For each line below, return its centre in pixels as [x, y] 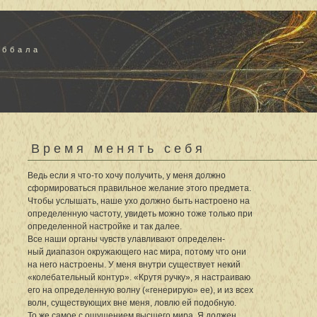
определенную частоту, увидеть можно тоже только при [140, 213]
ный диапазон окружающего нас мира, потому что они [137, 252]
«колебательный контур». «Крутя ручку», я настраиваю [139, 277]
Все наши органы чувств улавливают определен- [126, 239]
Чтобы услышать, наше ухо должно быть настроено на [139, 201]
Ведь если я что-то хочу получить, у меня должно [127, 175]
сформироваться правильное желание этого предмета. [139, 188]
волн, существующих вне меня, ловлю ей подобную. [132, 302]
